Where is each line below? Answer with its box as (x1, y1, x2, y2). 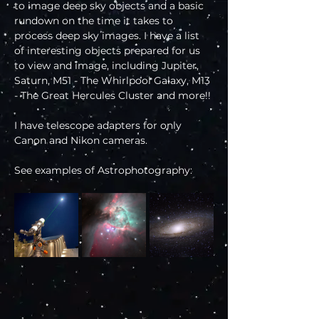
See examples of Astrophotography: (14, 164, 192, 177)
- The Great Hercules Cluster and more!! (14, 89, 211, 103)
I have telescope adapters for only (14, 119, 184, 132)
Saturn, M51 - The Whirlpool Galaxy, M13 (14, 74, 213, 88)
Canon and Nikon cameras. (14, 134, 147, 147)
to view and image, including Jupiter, (14, 59, 202, 73)
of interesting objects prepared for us (14, 44, 203, 58)
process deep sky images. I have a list (14, 29, 202, 43)
